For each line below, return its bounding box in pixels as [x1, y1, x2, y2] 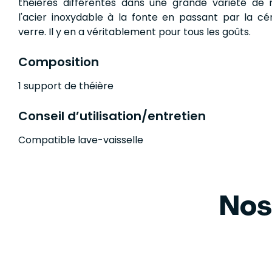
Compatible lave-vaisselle [18, 133, 143, 147]
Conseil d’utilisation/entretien [18, 107, 206, 124]
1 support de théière [18, 79, 114, 93]
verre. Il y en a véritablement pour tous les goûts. [18, 25, 251, 39]
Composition [18, 53, 99, 70]
